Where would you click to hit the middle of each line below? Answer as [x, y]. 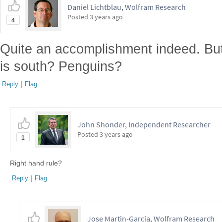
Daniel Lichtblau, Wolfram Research [127, 7]
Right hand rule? [36, 163]
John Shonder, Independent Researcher [144, 124]
